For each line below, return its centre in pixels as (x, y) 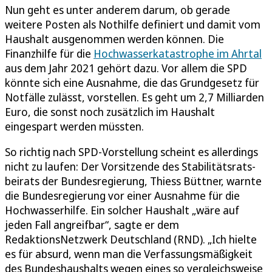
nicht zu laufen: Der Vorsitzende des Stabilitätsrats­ (130, 166)
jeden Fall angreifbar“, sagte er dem (92, 224)
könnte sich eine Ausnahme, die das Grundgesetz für (132, 82)
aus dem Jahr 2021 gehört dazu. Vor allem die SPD (126, 68)
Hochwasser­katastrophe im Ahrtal (178, 53)
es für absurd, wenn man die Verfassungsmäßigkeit (129, 253)
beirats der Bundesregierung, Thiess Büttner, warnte (133, 181)
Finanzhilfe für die (49, 53)
